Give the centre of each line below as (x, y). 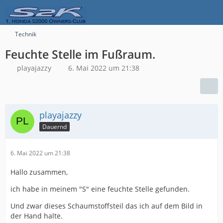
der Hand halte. (37, 216)
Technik (26, 34)
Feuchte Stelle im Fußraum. (80, 54)
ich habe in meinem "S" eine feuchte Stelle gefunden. (100, 189)
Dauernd (55, 126)
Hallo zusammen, (39, 172)
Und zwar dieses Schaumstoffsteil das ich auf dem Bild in (107, 206)
